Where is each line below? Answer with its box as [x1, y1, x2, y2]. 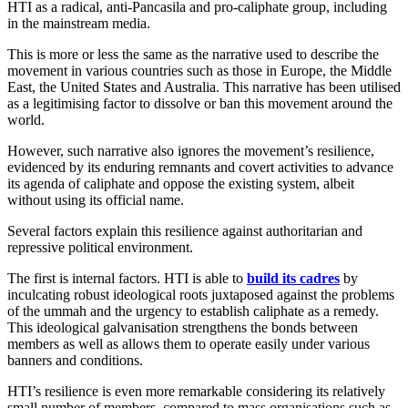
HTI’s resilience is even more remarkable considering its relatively [7, 383, 385, 400]
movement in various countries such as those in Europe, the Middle [7, 63, 392, 79]
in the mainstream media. [7, 15, 150, 32]
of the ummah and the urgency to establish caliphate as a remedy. [7, 303, 379, 320]
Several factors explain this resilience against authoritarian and [7, 223, 362, 240]
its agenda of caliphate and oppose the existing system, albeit [7, 176, 354, 192]
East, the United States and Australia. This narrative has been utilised [7, 79, 401, 96]
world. [7, 112, 45, 128]
